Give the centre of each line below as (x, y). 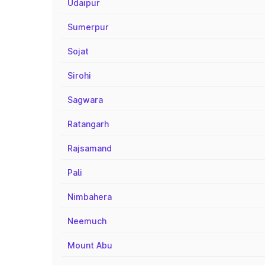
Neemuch (87, 221)
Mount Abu (90, 245)
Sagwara (85, 100)
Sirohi (79, 75)
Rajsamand (90, 148)
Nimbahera (90, 197)
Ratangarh (88, 124)
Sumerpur (88, 27)
